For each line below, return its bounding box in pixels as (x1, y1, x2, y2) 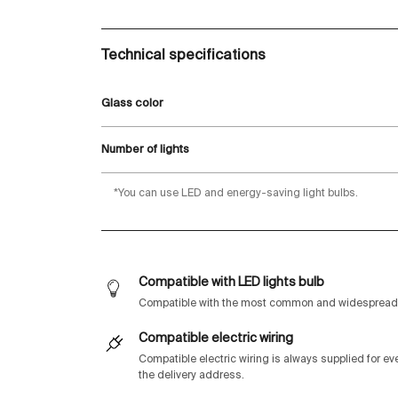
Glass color (101, 98, 164, 110)
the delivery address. (139, 370, 245, 382)
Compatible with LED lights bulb (139, 276, 325, 290)
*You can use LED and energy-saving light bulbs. (114, 188, 359, 200)
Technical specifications (101, 49, 267, 64)
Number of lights (101, 144, 190, 156)
